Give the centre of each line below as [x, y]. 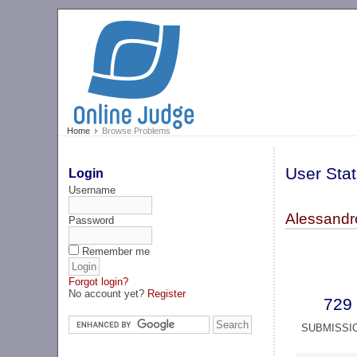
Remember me [116, 251]
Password [92, 220]
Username [92, 190]
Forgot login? [99, 281]
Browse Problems [135, 131]
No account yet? [108, 293]
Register [167, 293]
